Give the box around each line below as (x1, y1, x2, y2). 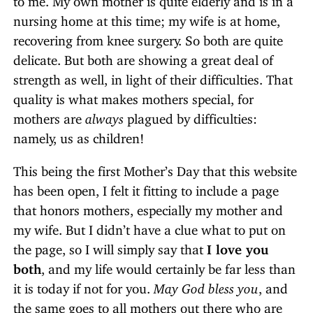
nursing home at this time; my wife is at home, (13, 12, 280, 23)
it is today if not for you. (13, 279, 154, 291)
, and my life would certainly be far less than (41, 260, 296, 271)
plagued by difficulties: (124, 110, 257, 121)
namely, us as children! (13, 129, 144, 140)
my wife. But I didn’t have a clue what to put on (13, 221, 286, 232)
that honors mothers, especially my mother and (13, 201, 283, 212)
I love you (207, 240, 268, 252)
